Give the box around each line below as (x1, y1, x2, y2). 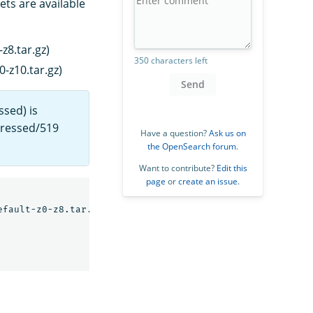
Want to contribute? (138, 161, 217, 174)
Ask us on (208, 126, 246, 139)
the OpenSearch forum (147, 140, 236, 152)
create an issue (178, 175, 238, 187)
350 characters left (134, 54, 208, 66)
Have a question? (140, 126, 209, 139)
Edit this (216, 161, 247, 174)
